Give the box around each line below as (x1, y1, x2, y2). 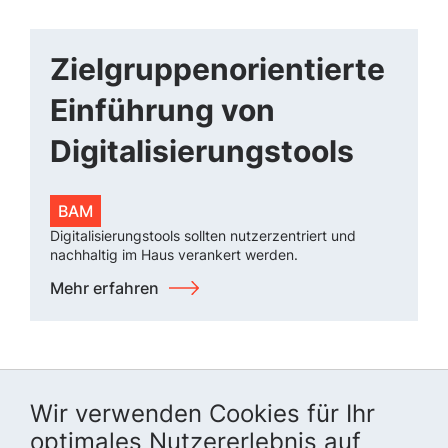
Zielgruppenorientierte (50, 51, 385, 88)
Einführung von (50, 92, 275, 129)
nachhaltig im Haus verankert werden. (50, 246, 298, 263)
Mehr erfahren (50, 277, 159, 298)
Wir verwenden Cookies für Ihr (30, 399, 375, 429)
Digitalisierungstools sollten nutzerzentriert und (50, 227, 356, 244)
